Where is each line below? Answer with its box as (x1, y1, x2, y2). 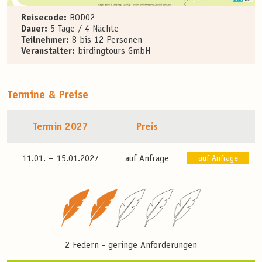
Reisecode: (21, 13, 67, 23)
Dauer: (21, 24, 47, 34)
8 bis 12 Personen (69, 35, 142, 45)
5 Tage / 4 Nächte (47, 24, 119, 34)
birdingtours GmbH (75, 46, 151, 56)
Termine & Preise (7, 90, 88, 102)
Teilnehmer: (21, 35, 69, 45)
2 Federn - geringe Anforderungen (65, 241, 197, 251)
